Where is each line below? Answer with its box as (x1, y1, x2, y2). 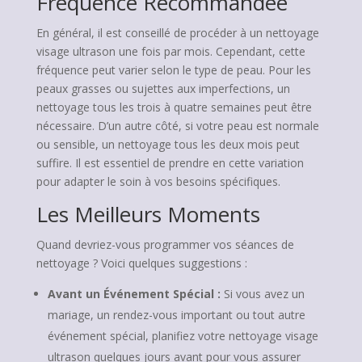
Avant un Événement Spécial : (47, 286, 221, 301)
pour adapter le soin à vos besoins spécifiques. (36, 174, 280, 189)
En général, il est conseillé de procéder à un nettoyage (36, 25, 319, 40)
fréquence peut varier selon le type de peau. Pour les (36, 62, 311, 78)
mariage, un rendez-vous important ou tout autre (47, 307, 305, 322)
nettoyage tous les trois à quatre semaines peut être (36, 99, 312, 115)
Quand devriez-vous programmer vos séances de (36, 237, 294, 252)
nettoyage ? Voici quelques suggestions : (36, 255, 247, 271)
